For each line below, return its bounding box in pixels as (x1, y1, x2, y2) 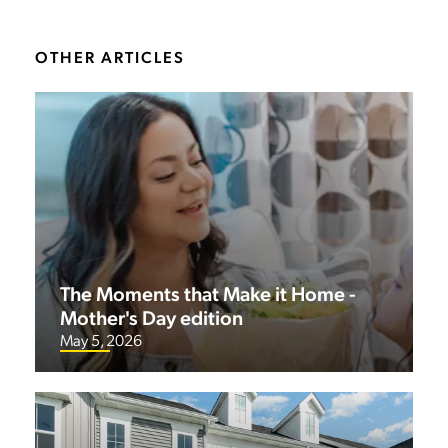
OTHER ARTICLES (35, 46, 185, 67)
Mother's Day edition (60, 304, 243, 330)
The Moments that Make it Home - (60, 280, 356, 306)
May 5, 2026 (60, 329, 142, 350)
